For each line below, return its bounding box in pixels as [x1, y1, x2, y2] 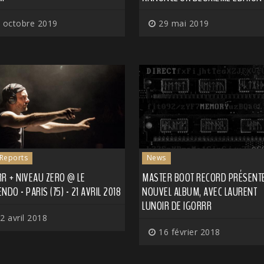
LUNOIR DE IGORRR [142, 198, 212, 214]
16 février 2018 [156, 226, 220, 238]
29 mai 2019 [156, 17, 209, 29]
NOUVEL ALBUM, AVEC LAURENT [142, 184, 257, 200]
